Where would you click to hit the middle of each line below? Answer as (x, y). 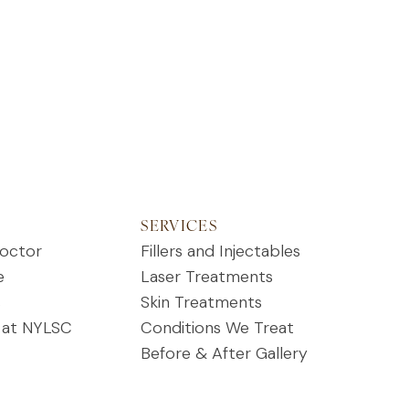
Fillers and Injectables (221, 252)
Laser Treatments (207, 277)
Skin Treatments (202, 303)
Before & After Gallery (225, 354)
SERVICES (179, 228)
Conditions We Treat (218, 328)
